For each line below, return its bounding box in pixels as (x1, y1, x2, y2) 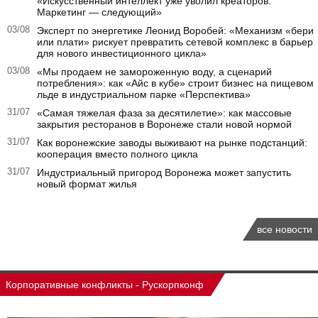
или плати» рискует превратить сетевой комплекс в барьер (37, 36, 313, 48)
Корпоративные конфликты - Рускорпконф (6, 279, 204, 290)
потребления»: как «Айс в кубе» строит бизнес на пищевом (37, 77, 314, 89)
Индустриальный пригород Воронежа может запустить (37, 167, 291, 178)
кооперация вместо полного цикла (37, 148, 198, 160)
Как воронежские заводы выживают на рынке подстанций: (37, 137, 307, 148)
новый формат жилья (37, 178, 137, 190)
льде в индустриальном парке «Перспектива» (37, 89, 251, 100)
